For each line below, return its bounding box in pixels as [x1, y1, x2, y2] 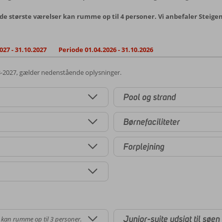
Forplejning [123, 141, 165, 152]
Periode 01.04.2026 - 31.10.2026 [58, 45, 153, 54]
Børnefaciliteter [123, 116, 180, 127]
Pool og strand [123, 91, 176, 103]
